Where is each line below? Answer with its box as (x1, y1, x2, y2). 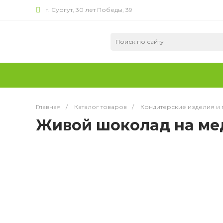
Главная (36, 103, 61, 111)
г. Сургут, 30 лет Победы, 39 (45, 6, 132, 13)
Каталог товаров (74, 103, 127, 111)
